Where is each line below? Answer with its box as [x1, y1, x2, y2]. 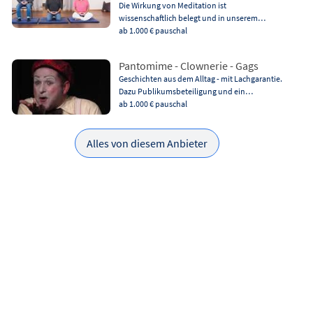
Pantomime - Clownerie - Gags [118, 58, 259, 73]
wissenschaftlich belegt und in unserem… [118, 12, 265, 23]
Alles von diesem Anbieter [87, 136, 208, 150]
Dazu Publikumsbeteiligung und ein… [118, 85, 253, 96]
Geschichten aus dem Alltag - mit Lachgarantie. [118, 73, 282, 84]
